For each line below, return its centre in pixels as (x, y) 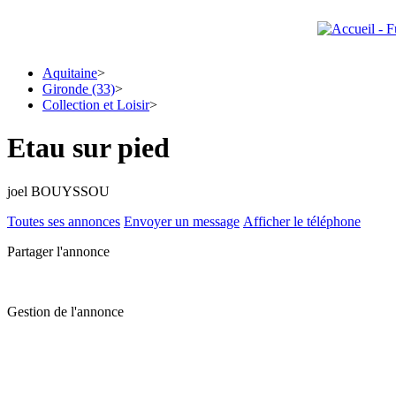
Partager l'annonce (58, 251)
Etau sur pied (88, 148)
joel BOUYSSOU (58, 191)
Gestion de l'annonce (65, 311)
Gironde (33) (79, 89)
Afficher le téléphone (302, 221)
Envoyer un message (182, 221)
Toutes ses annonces (64, 221)
